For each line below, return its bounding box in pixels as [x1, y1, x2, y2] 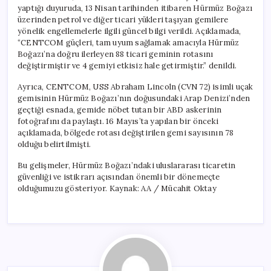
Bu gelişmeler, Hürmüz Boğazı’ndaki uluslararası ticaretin [18, 160, 236, 171]
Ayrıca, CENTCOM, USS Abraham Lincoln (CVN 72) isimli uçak [18, 81, 253, 92]
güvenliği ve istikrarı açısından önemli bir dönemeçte [18, 171, 220, 182]
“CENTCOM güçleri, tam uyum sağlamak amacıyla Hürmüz [18, 37, 240, 48]
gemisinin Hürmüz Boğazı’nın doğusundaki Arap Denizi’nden [18, 93, 250, 103]
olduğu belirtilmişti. [18, 139, 91, 149]
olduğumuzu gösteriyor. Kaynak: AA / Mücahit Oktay [18, 183, 217, 194]
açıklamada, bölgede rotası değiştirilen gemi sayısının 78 [18, 127, 234, 138]
